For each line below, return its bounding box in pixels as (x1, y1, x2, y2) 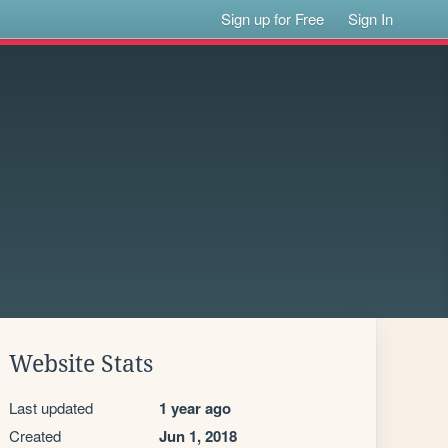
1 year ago (159, 397, 231, 419)
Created (9, 425, 61, 446)
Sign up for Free (221, 8, 325, 29)
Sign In (348, 8, 394, 29)
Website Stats (9, 351, 153, 377)
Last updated (9, 397, 93, 418)
